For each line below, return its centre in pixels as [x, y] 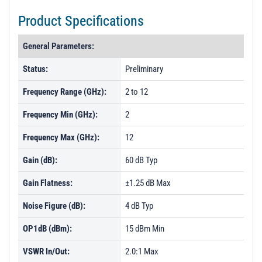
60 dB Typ [141, 160]
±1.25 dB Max [148, 183]
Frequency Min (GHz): [60, 115]
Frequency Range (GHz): [65, 92]
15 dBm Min [145, 229]
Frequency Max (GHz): [61, 137]
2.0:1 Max [142, 251]
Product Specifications [81, 21]
